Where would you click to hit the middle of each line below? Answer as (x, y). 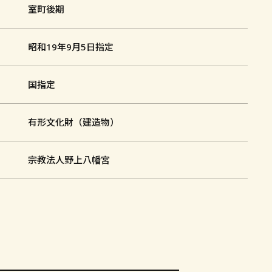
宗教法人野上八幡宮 (69, 159)
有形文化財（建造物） (73, 122)
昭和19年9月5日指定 (70, 46)
